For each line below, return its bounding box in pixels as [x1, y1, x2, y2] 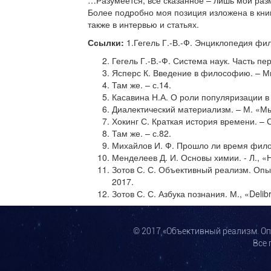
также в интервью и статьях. [88, 18, 199, 30]
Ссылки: [88, 36, 126, 48]
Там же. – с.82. [112, 127, 171, 139]
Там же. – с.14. [112, 79, 171, 91]
